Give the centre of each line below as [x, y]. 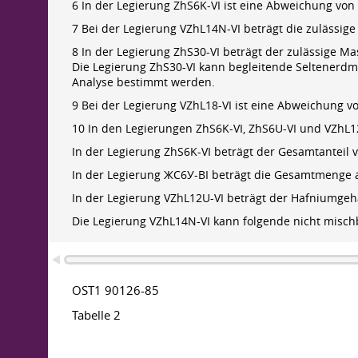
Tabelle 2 [96, 315]
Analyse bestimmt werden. [143, 82]
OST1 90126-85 [115, 290]
